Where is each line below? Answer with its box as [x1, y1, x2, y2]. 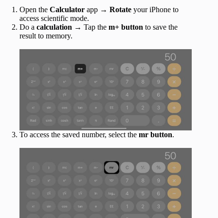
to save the [143, 23, 178, 32]
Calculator [50, 5, 85, 14]
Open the [19, 5, 50, 14]
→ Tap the [74, 23, 109, 32]
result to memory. [19, 32, 74, 40]
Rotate [109, 5, 133, 14]
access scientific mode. [19, 14, 91, 23]
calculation [36, 23, 74, 32]
